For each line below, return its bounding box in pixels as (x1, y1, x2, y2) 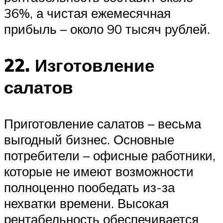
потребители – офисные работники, (4, 147, 216, 164)
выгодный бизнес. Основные (4, 131, 174, 148)
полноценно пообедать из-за (4, 179, 175, 196)
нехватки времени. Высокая (4, 195, 169, 212)
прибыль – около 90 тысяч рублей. (4, 20, 210, 37)
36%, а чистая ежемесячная (4, 4, 171, 21)
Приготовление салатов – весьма (4, 115, 201, 132)
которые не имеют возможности (4, 163, 194, 180)
